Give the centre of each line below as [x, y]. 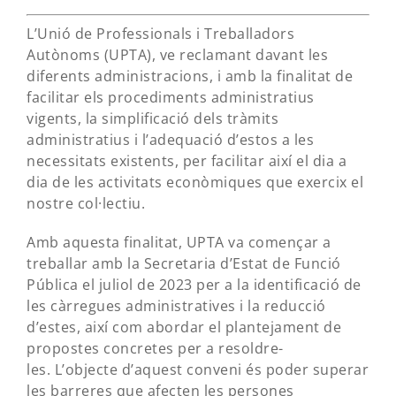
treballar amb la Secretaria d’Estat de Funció [184, 263]
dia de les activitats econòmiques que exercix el [195, 182]
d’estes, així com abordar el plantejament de [184, 327]
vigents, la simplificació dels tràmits [152, 118]
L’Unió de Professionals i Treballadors [160, 34]
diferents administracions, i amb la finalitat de [190, 76]
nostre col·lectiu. [86, 203]
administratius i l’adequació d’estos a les [170, 140]
